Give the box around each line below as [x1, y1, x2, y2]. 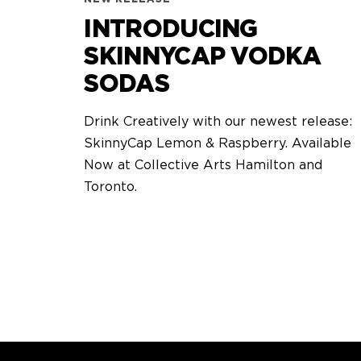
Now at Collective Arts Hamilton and [84, 159, 323, 172]
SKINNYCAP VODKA [84, 45, 321, 70]
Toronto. [84, 180, 142, 194]
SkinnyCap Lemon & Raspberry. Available [84, 137, 352, 151]
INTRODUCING [84, 18, 258, 43]
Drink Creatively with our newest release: [84, 115, 353, 129]
